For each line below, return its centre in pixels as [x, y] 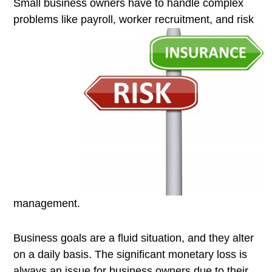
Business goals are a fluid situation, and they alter [134, 238]
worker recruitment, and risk [186, 20]
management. [47, 204]
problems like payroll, [66, 20]
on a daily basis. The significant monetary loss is [130, 255]
